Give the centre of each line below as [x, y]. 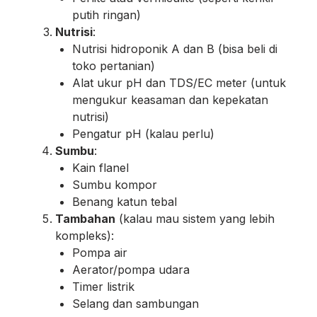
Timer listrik [103, 286]
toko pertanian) [114, 65]
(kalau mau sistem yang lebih [195, 218]
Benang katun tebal [125, 201]
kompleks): [85, 235]
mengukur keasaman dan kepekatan [170, 99]
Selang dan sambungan [136, 303]
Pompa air [100, 252]
